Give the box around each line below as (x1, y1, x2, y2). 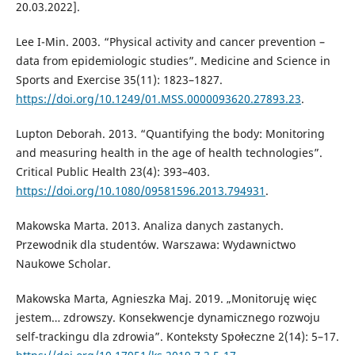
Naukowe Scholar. (15, 255, 111, 271)
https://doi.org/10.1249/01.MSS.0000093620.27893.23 (15, 90, 301, 106)
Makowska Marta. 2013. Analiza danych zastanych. (15, 217, 284, 233)
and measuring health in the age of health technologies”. (15, 144, 323, 160)
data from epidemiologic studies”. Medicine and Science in (15, 52, 330, 68)
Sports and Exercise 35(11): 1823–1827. (15, 71, 223, 87)
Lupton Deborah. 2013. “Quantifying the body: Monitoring (15, 125, 325, 141)
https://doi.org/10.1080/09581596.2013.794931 (15, 182, 265, 198)
